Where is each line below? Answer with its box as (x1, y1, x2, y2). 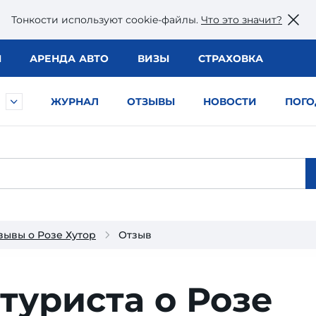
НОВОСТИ (203, 95, 257, 108)
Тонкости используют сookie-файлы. (11, 13, 201, 26)
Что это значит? (201, 13, 282, 26)
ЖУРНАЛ (51, 95, 99, 108)
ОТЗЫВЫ (127, 95, 175, 108)
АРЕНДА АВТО (29, 52, 109, 65)
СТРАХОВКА (197, 52, 263, 65)
